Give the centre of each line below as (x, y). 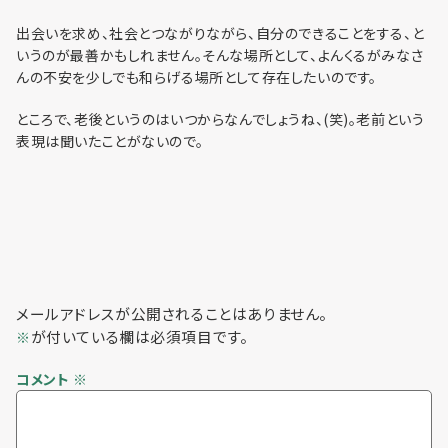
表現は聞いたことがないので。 (110, 141)
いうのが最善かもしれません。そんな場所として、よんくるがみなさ (220, 55)
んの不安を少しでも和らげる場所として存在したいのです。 (196, 77)
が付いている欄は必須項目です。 (139, 337)
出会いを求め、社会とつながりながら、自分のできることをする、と (220, 33)
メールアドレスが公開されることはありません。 (172, 314)
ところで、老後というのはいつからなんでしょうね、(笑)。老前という (220, 119)
